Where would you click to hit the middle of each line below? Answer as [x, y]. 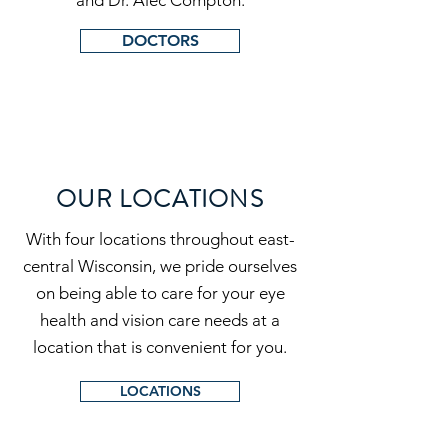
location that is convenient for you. [160, 347]
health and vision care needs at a [160, 320]
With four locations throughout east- [160, 239]
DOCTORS [160, 40]
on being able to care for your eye [160, 293]
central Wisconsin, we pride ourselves [160, 266]
